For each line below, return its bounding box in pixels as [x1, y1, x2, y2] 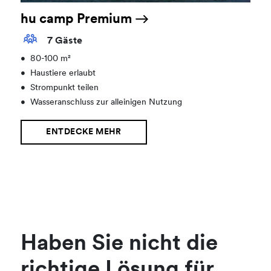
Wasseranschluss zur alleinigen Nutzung [30, 98, 183, 108]
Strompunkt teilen [30, 83, 99, 93]
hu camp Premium [21, 12, 135, 27]
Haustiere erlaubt [30, 69, 96, 79]
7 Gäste [45, 36, 83, 47]
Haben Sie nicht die [21, 233, 218, 256]
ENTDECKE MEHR [46, 128, 122, 137]
